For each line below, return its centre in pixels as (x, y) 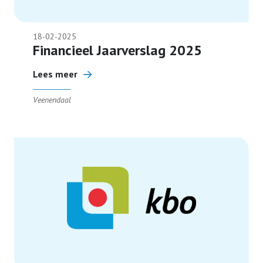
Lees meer (55, 74)
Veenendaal (52, 100)
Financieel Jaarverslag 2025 (117, 50)
